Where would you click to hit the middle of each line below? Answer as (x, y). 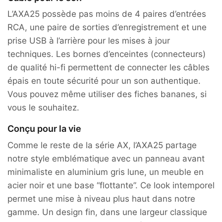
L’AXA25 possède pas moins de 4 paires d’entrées (107, 14)
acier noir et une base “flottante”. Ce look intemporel (111, 185)
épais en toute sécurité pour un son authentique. (104, 81)
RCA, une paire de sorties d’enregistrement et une (107, 27)
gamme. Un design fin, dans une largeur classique (107, 212)
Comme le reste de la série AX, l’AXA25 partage (102, 145)
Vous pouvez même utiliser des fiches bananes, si (107, 94)
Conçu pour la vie (44, 129)
